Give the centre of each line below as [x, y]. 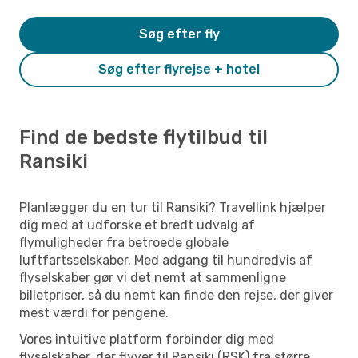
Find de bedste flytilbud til [143, 137]
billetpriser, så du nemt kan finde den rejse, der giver [176, 295]
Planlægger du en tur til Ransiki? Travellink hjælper [173, 207]
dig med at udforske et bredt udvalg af [137, 225]
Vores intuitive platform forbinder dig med [147, 339]
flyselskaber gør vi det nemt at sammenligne [153, 277]
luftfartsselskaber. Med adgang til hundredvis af [166, 260]
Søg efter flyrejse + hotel [179, 69]
